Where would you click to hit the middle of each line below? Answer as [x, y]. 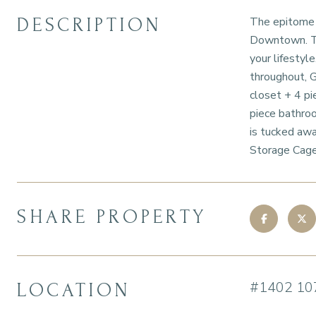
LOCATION [74, 290]
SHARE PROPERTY [112, 217]
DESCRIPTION [89, 25]
